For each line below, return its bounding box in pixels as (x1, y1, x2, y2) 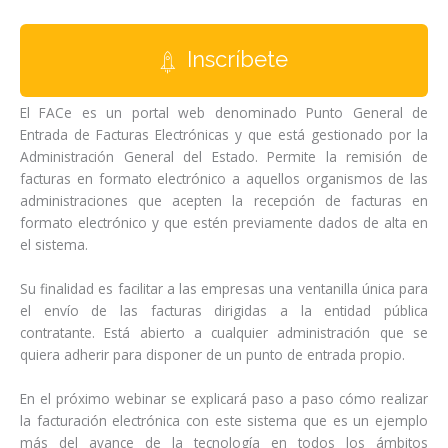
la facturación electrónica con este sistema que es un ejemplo (20, 410, 428, 430)
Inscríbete (181, 46, 288, 73)
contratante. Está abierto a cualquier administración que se (20, 322, 428, 342)
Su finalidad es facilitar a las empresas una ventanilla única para (20, 278, 428, 298)
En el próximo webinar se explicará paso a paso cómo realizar (20, 388, 428, 408)
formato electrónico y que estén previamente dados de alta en (20, 212, 428, 232)
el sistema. (20, 234, 88, 254)
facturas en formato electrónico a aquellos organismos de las (20, 168, 428, 188)
